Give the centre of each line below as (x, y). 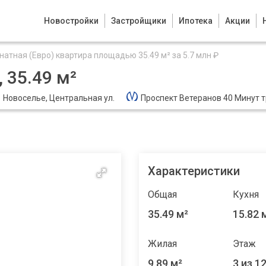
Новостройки (71, 21)
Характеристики (194, 171)
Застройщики (139, 21)
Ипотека (196, 21)
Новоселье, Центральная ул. (59, 98)
